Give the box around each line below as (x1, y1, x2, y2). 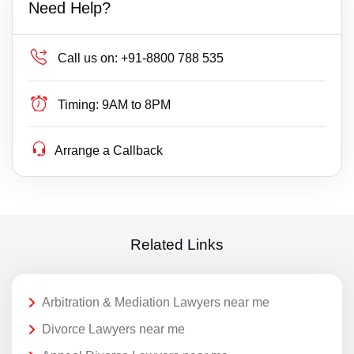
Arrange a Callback (55, 144, 164, 158)
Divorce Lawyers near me (42, 322, 185, 336)
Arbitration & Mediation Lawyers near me (42, 296, 269, 310)
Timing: (58, 98, 100, 112)
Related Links (130, 235, 224, 253)
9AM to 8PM (102, 98, 171, 112)
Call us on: (58, 51, 119, 66)
